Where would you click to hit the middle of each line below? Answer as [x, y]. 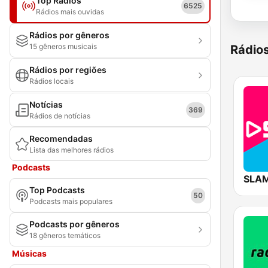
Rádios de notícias [60, 116]
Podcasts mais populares [71, 201]
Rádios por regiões [68, 70]
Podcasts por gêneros [74, 224]
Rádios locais [51, 81]
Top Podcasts [57, 190]
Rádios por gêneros [69, 35]
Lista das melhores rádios [71, 150]
